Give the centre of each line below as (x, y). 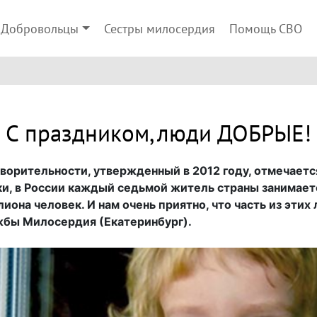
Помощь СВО (265, 29)
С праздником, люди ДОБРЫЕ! (158, 134)
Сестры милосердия (159, 29)
